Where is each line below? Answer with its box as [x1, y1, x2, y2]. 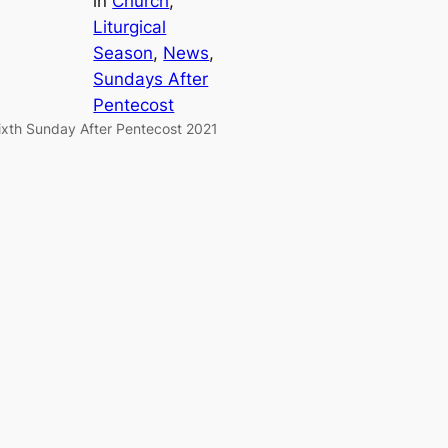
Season [93, 43, 154, 64]
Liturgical [93, 17, 167, 38]
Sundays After [93, 69, 209, 90]
